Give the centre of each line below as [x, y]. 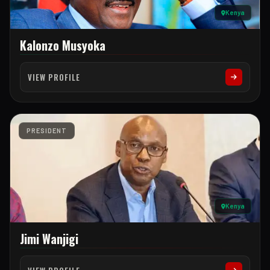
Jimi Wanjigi [49, 239]
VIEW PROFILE [54, 77]
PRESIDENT [47, 130]
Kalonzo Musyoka [63, 45]
